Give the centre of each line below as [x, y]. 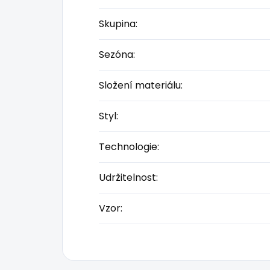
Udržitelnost [127, 178]
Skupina [117, 24]
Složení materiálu [140, 86]
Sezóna [116, 55]
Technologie [128, 147]
